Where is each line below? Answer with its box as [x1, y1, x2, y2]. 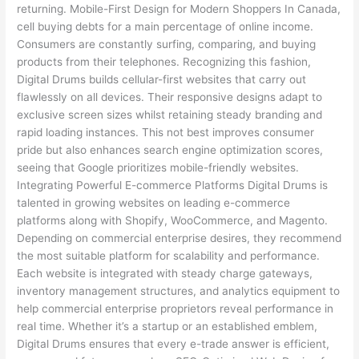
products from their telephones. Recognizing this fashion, [17, 55, 312, 69]
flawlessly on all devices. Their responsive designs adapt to [17, 91, 323, 104]
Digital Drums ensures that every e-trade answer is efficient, [17, 337, 330, 351]
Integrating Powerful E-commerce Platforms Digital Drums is [17, 179, 329, 192]
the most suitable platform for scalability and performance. [17, 249, 321, 263]
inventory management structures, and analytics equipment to [17, 284, 341, 298]
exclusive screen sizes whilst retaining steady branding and [17, 108, 323, 122]
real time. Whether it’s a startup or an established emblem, [17, 320, 318, 333]
